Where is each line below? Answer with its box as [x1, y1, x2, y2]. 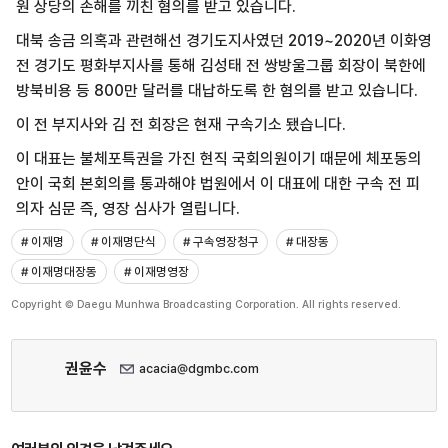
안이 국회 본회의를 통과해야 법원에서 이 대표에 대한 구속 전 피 [15, 173, 420, 193]
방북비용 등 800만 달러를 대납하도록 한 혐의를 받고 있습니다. [15, 81, 418, 101]
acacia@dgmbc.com [138, 360, 259, 376]
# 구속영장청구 [182, 233, 259, 249]
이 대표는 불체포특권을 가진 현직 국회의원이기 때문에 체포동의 [15, 148, 422, 168]
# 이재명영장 [123, 263, 189, 279]
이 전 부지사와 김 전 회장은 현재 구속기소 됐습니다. [15, 114, 346, 134]
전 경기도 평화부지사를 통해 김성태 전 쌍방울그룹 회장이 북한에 [15, 56, 426, 76]
